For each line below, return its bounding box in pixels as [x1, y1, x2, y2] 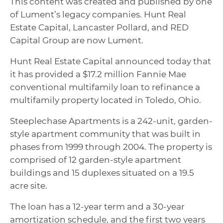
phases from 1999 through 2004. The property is [10, 142, 212, 152]
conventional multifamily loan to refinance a [10, 82, 200, 92]
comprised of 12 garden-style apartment [10, 155, 181, 165]
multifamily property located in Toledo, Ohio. [10, 95, 201, 105]
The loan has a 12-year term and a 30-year [10, 202, 185, 212]
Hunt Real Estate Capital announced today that [10, 56, 211, 66]
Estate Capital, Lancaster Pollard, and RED [10, 22, 189, 32]
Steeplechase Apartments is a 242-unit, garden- [10, 116, 213, 126]
